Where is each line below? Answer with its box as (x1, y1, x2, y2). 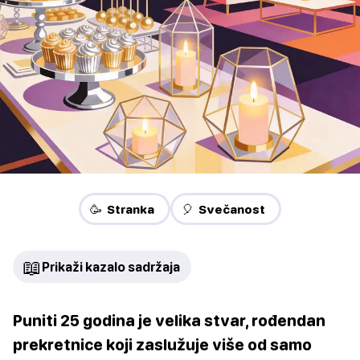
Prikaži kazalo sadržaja (42, 260, 180, 275)
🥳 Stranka (90, 202, 154, 217)
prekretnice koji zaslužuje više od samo (13, 335, 312, 354)
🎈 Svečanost (182, 202, 265, 217)
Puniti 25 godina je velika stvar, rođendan (13, 311, 325, 330)
